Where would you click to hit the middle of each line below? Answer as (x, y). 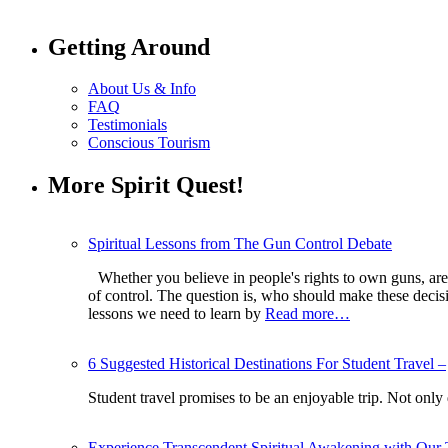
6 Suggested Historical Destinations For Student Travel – (267, 364)
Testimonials (127, 125)
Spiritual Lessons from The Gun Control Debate (240, 244)
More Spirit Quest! (146, 185)
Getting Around (129, 46)
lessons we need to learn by (176, 314)
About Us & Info (142, 89)
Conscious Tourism (149, 143)
